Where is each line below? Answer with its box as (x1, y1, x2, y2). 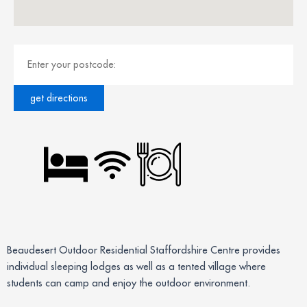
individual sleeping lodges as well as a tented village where (7, 260, 266, 273)
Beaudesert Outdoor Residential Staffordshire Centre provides (7, 243, 280, 257)
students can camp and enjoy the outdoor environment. (7, 276, 250, 290)
